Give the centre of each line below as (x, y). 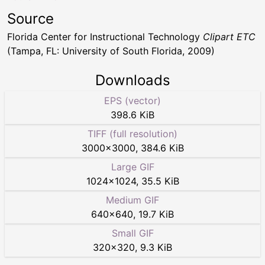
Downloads (132, 80)
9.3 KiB (156, 247)
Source (30, 19)
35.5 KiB (160, 181)
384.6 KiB (162, 148)
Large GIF (132, 167)
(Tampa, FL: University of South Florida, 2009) (111, 51)
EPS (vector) (132, 101)
